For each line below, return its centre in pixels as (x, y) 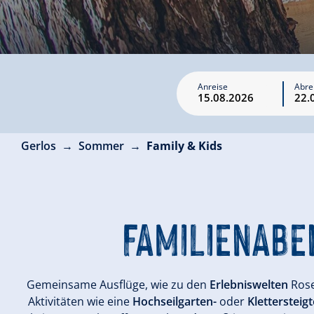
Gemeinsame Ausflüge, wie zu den (118, 285)
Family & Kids (184, 146)
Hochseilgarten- (175, 301)
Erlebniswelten (250, 285)
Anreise (213, 86)
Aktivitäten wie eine (80, 301)
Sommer (101, 146)
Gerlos (39, 146)
